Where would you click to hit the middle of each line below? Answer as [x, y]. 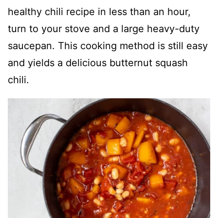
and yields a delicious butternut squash [98, 63]
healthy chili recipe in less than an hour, [99, 12]
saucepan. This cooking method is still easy [108, 46]
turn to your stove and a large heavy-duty [104, 29]
